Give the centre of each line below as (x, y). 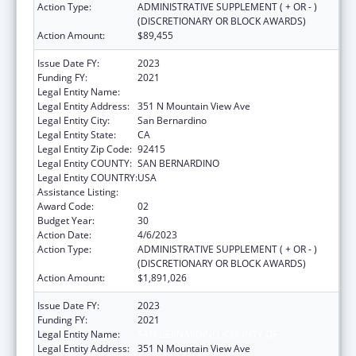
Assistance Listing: (78, 192)
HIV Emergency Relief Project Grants (218, 192)
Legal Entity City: (74, 120)
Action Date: (64, 234)
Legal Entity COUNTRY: (87, 177)
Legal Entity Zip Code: (85, 149)
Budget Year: (66, 220)
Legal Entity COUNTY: (85, 163)
